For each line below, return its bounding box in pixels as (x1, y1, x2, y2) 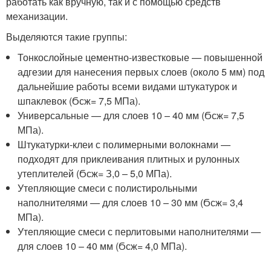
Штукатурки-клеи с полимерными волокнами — (18, 137, 231, 151)
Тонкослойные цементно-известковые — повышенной (18, 50, 263, 64)
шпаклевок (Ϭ (18, 94, 80, 108)
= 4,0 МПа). (137, 239, 188, 253)
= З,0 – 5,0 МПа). (98, 166, 172, 180)
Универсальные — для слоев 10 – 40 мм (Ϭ (18, 108, 212, 122)
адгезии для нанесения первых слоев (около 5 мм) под (18, 65, 265, 79)
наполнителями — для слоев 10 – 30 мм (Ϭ (18, 195, 211, 209)
